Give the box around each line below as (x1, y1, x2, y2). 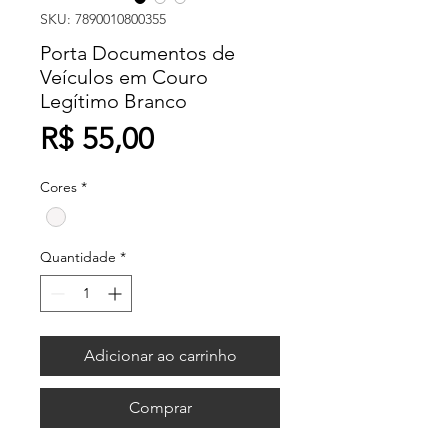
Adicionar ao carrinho (83, 346, 237, 366)
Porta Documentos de (40, 41, 235, 65)
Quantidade (40, 248, 116, 267)
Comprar (128, 398, 192, 418)
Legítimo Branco (40, 89, 187, 113)
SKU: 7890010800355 (40, 10, 166, 28)
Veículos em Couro (40, 65, 208, 89)
